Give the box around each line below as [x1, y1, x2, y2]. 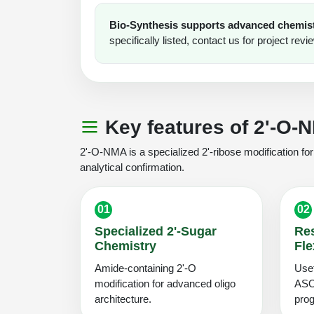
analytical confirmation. [80, 161, 184, 173]
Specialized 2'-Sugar [95, 224, 217, 238]
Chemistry [95, 238, 156, 253]
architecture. [95, 292, 151, 305]
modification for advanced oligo [95, 277, 235, 289]
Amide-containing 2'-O [95, 261, 196, 274]
